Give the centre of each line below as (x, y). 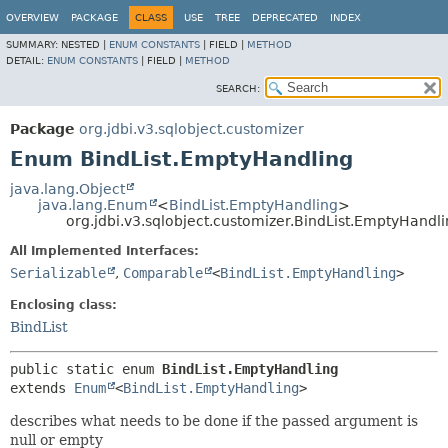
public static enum (86, 369)
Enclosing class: (63, 305)
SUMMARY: (33, 44)
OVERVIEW (32, 17)
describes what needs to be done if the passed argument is (214, 421)
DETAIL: (26, 60)
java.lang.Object (67, 189)
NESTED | (85, 44)
